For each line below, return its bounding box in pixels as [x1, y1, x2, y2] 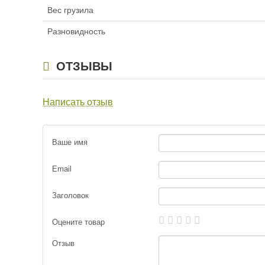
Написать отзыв [43, 97, 113, 108]
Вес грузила [47, 5, 93, 15]
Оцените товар [52, 218, 105, 227]
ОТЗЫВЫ [53, 60, 112, 73]
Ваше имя [52, 138, 88, 147]
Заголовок [52, 191, 89, 201]
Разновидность [47, 27, 105, 37]
